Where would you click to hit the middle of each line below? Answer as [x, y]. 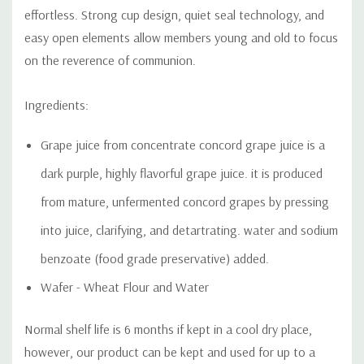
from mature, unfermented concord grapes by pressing [185, 201]
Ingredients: [56, 105]
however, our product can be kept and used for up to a [170, 352]
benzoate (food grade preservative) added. [155, 258]
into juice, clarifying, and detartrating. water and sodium [189, 230]
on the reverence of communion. [110, 60]
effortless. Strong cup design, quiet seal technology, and [174, 15]
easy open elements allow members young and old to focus [181, 37]
